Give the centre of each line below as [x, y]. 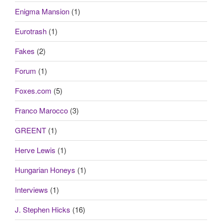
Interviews [31, 190]
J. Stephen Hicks [43, 210]
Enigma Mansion [42, 11]
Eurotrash [31, 31]
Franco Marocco [41, 111]
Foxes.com [33, 91]
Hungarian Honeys [45, 170]
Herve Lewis [35, 150]
